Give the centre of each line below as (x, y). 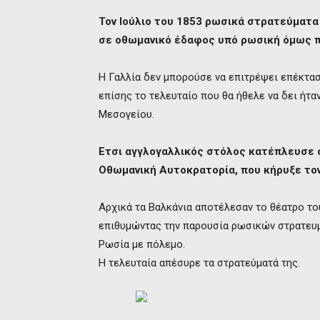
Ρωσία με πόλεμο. (142, 244)
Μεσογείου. (126, 114)
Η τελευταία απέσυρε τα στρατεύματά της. (199, 263)
